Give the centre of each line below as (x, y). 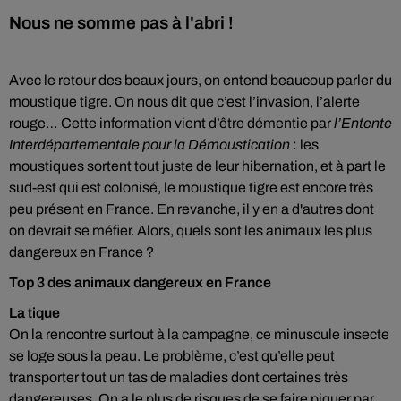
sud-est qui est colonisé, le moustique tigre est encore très (191, 188)
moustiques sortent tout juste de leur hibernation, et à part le (197, 166)
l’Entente (363, 123)
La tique (34, 313)
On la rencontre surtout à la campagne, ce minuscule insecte (199, 334)
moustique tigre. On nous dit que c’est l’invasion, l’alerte (184, 102)
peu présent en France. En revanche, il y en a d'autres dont (192, 209)
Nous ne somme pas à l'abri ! (121, 23)
